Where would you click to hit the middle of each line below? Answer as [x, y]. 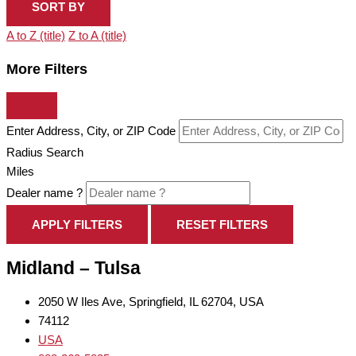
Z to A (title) [97, 35]
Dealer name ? [44, 193]
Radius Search [45, 153]
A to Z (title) [36, 35]
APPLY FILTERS [77, 225]
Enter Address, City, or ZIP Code [91, 131]
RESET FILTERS [222, 225]
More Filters [47, 69]
